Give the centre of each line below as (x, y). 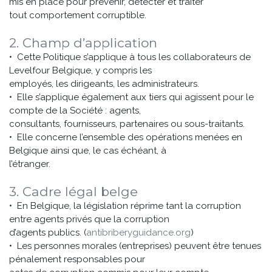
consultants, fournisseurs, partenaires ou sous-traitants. (127, 124)
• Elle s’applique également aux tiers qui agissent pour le (131, 97)
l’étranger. (30, 164)
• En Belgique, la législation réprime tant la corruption (125, 206)
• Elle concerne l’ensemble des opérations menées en (126, 137)
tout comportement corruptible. (78, 15)
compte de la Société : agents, (75, 110)
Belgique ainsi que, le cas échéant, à (88, 151)
